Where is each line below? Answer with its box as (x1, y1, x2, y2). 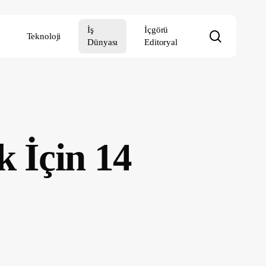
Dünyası (87, 37, 118, 47)
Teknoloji (26, 31, 61, 41)
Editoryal (144, 37, 178, 47)
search (221, 28, 252, 42)
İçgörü (144, 25, 169, 34)
